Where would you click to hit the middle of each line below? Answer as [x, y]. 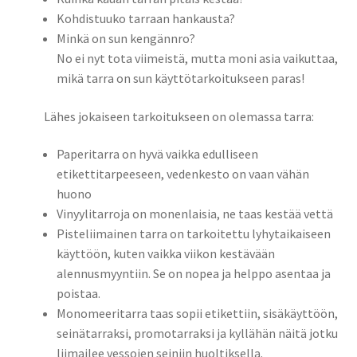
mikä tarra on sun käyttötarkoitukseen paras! [180, 78]
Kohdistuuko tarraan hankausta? [145, 19]
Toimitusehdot [59, 85]
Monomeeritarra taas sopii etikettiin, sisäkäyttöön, [197, 314]
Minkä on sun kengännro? [126, 39]
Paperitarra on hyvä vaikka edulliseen [157, 154]
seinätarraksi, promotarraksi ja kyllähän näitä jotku [197, 333]
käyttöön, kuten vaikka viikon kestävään [165, 254]
